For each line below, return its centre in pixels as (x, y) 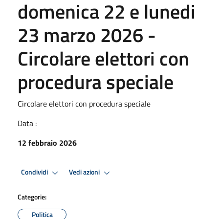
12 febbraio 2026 (47, 142)
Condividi (35, 172)
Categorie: (32, 197)
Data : (27, 123)
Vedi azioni (85, 172)
